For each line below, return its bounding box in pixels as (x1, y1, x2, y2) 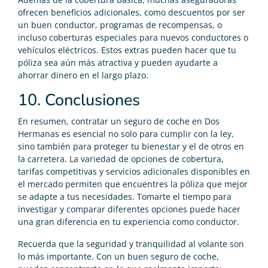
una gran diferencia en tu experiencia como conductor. (18, 215, 239, 227)
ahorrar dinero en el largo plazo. (18, 69, 148, 81)
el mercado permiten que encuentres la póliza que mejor (18, 178, 248, 190)
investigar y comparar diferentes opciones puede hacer (18, 203, 240, 215)
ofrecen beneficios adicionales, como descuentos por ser (18, 6, 245, 18)
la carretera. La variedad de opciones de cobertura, (18, 153, 224, 165)
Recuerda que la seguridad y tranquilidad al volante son (18, 237, 244, 249)
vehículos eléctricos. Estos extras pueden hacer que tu (18, 44, 236, 56)
